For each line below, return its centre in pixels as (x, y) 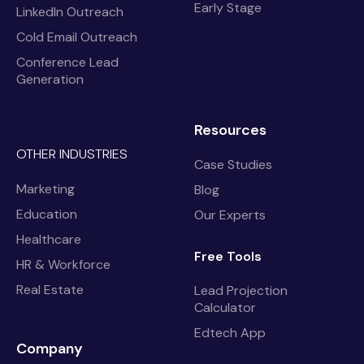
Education (47, 214)
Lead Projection (241, 291)
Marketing (45, 189)
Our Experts (230, 215)
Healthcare (49, 240)
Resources (230, 130)
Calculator (225, 308)
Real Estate (50, 290)
